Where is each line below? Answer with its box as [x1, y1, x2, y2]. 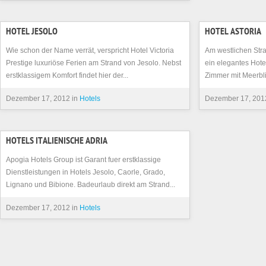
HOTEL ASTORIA [205, 27, 261, 38]
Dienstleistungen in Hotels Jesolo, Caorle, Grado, [6, 168, 165, 176]
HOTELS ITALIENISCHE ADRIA [6, 137, 107, 147]
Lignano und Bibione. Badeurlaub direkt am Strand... [6, 180, 175, 189]
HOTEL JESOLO [6, 27, 58, 38]
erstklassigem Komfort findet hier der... [6, 71, 128, 80]
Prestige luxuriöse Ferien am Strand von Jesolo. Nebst [6, 59, 181, 67]
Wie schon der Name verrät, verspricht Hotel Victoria [6, 46, 174, 55]
